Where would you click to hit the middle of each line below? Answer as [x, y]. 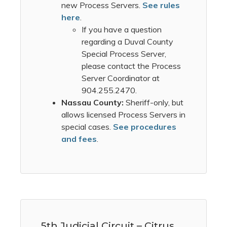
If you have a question [122, 30]
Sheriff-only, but [155, 103]
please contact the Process [131, 66]
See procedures [145, 127]
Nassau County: [93, 103]
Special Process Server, [124, 54]
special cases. [87, 127]
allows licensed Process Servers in [123, 115]
